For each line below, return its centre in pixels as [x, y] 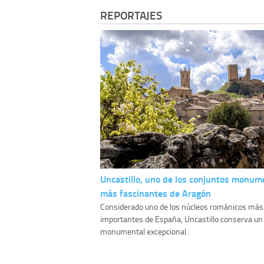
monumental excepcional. [144, 232]
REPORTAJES [131, 15]
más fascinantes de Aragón [156, 193]
